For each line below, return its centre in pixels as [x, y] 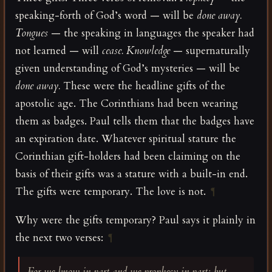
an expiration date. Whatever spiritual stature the [126, 138]
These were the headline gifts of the [143, 86]
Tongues [32, 33]
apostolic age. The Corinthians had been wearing [127, 103]
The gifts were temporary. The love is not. [110, 191]
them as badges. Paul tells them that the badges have [135, 121]
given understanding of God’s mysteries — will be [127, 68]
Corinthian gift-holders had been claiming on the [128, 156]
